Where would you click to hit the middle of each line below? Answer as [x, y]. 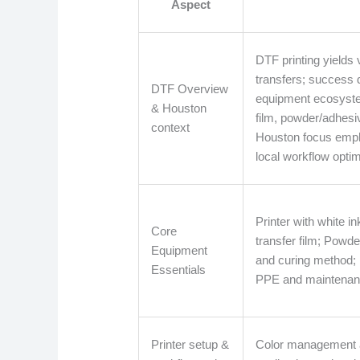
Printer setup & [190, 345]
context [171, 128]
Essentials [179, 270]
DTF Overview [190, 89]
